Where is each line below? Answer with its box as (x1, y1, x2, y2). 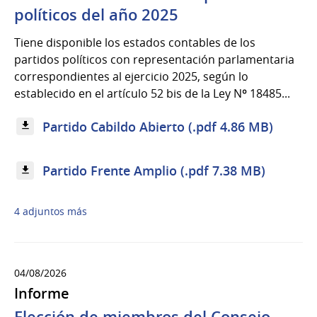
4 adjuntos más (14, 204, 87, 218)
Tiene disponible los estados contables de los (14, 35, 255, 51)
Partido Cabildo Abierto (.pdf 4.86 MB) (42, 117, 274, 135)
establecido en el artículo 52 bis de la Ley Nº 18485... (14, 86, 290, 102)
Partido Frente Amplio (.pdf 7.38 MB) (42, 162, 266, 180)
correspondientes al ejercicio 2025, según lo (14, 69, 248, 85)
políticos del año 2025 (14, 4, 178, 26)
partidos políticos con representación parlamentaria (14, 52, 294, 68)
